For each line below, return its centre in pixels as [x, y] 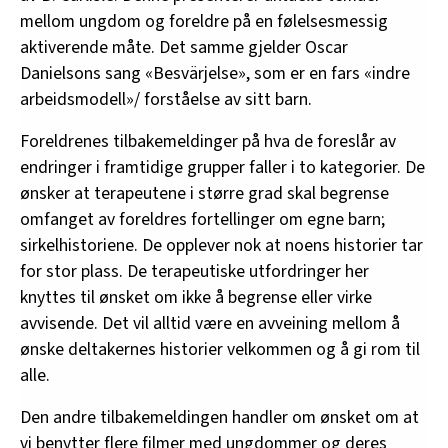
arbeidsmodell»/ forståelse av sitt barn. [166, 99]
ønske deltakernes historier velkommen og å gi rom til [220, 349]
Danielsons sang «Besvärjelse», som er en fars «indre [215, 73]
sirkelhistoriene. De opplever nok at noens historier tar [221, 245]
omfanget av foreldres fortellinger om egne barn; [202, 219]
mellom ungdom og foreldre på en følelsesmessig [204, 21]
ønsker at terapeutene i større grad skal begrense [204, 193]
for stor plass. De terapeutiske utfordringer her [194, 271]
